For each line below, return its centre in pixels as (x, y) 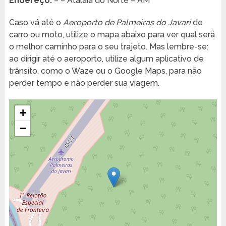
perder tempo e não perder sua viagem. (84, 83)
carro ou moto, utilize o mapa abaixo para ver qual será (112, 35)
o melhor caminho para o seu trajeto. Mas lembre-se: (108, 47)
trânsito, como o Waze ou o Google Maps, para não (105, 71)
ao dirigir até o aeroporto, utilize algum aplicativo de (106, 59)
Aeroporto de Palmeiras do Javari (127, 23)
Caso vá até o (36, 23)
